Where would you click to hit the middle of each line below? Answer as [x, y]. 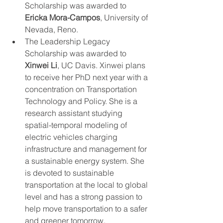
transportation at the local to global [87, 185]
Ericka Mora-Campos [62, 17]
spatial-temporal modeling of [77, 125]
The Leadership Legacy [68, 41]
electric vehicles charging [72, 137]
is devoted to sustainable [70, 173]
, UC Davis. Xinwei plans [102, 65]
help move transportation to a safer [87, 209]
